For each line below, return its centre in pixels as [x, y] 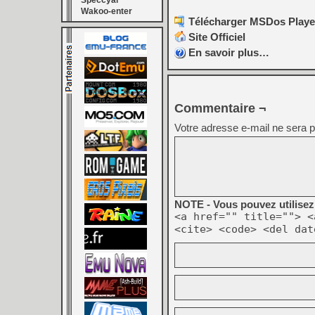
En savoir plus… [229, 53]
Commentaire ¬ [220, 109]
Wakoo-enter [107, 11]
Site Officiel [217, 37]
